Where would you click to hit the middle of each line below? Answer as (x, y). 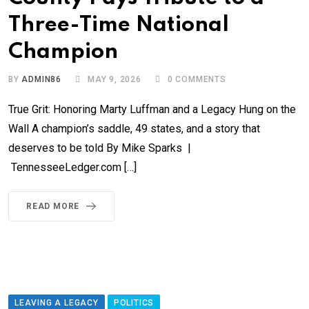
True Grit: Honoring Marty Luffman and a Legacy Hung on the (152, 110)
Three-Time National (119, 26)
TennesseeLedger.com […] (72, 168)
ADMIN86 (42, 80)
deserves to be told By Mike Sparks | (100, 148)
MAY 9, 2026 (114, 80)
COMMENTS (199, 80)
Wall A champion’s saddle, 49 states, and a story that (134, 129)
